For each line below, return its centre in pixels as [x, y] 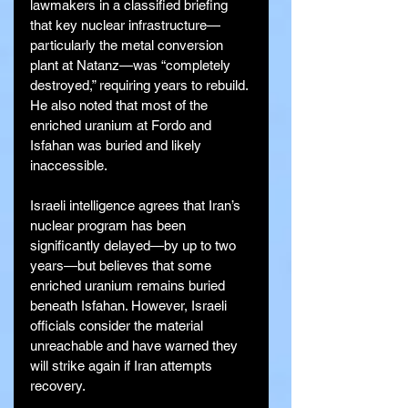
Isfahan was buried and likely [117, 146]
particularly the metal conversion [128, 46]
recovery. [58, 386]
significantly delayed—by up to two [135, 246]
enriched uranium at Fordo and [122, 126]
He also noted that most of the [121, 106]
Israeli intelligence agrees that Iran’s [137, 206]
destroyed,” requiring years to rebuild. [141, 86]
